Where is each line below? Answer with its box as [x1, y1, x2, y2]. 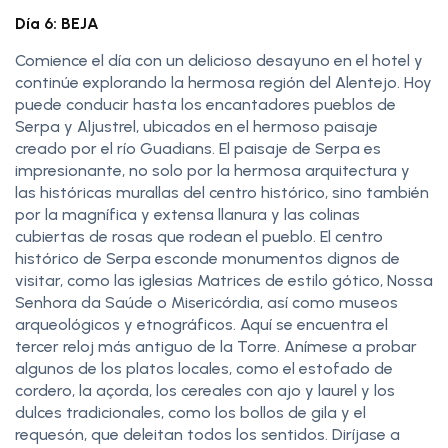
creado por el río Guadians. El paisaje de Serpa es [15, 138, 381, 158]
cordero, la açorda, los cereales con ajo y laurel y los [15, 380, 395, 400]
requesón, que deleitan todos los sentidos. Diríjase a [15, 424, 400, 444]
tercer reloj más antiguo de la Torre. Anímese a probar [15, 336, 417, 356]
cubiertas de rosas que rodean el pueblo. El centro [15, 226, 383, 246]
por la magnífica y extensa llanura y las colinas [15, 204, 360, 224]
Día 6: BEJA [15, 13, 99, 33]
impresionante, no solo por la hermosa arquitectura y [15, 160, 410, 180]
